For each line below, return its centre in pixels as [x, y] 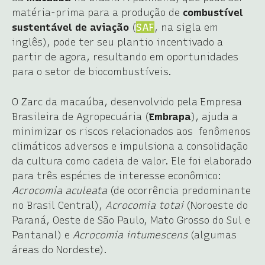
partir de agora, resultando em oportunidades [125, 56]
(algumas [212, 235]
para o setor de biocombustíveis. [92, 71]
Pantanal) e [42, 235]
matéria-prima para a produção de [97, 12]
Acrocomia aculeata [59, 190]
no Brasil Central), [59, 205]
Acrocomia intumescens [130, 235]
